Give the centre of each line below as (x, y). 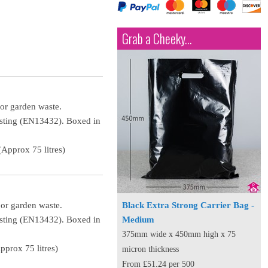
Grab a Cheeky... (157, 39)
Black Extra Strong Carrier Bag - (188, 205)
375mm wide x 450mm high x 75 (179, 234)
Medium (138, 220)
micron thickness (150, 249)
